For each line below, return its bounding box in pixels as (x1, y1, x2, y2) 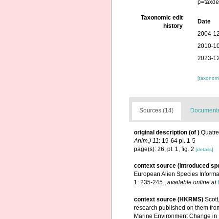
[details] (196, 147, 213, 152)
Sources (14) (139, 107, 174, 114)
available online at (167, 179, 216, 186)
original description (134, 129, 187, 136)
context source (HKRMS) (134, 196, 203, 203)
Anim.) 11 (134, 137, 159, 144)
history (163, 22, 183, 29)
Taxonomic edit (141, 14, 183, 21)
